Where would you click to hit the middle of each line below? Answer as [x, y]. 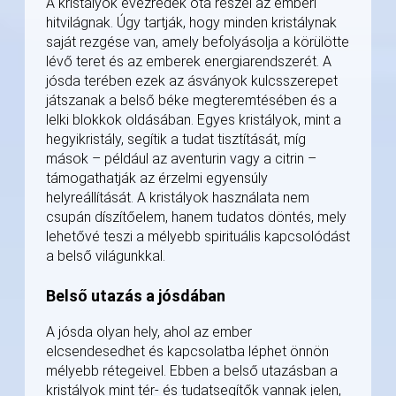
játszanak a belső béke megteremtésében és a [191, 101]
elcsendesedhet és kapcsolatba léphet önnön [187, 352]
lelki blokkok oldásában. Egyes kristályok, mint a [194, 120]
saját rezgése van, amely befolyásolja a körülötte [198, 42]
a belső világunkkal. [106, 256]
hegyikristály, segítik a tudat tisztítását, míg [176, 140]
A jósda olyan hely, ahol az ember [149, 332]
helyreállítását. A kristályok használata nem [178, 198]
